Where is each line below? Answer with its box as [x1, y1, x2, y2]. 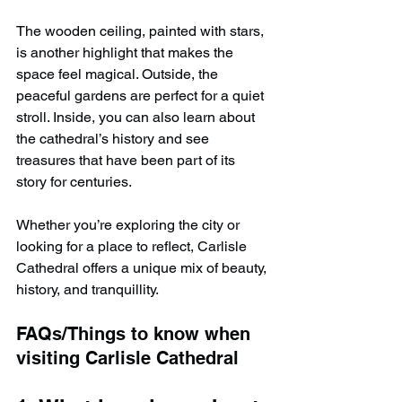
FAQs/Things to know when [16, 322, 256, 345]
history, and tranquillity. [16, 280, 159, 298]
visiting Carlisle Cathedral [16, 346, 239, 369]
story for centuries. [16, 172, 132, 190]
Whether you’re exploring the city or [16, 215, 243, 233]
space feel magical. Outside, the [16, 65, 222, 83]
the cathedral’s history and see [16, 129, 213, 147]
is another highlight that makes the [16, 43, 237, 61]
